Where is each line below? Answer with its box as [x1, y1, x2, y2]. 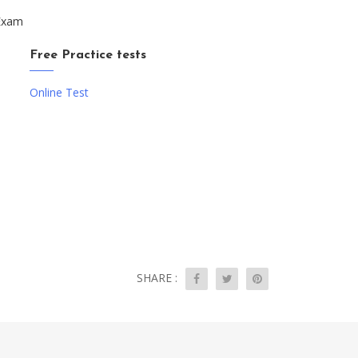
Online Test [30, 85, 89, 100]
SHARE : [137, 270, 177, 285]
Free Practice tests [30, 49, 147, 62]
